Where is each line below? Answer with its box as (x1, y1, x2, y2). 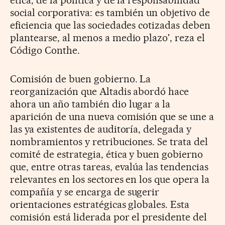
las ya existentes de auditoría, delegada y (10, 123, 192, 135)
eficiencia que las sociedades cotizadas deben (10, 19, 211, 31)
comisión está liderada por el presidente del (10, 210, 207, 223)
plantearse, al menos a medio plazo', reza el (10, 31, 205, 44)
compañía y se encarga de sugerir (10, 185, 160, 198)
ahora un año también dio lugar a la (10, 97, 171, 110)
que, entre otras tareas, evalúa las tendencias (10, 160, 209, 173)
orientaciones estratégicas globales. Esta (10, 198, 190, 210)
